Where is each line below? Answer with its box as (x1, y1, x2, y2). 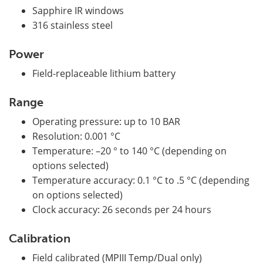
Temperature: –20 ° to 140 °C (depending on (32, 144, 227, 158)
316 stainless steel (32, 19, 113, 32)
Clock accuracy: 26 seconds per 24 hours (32, 203, 211, 217)
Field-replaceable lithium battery (32, 67, 176, 80)
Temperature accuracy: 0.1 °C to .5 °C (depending (32, 174, 249, 187)
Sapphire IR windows (32, 4, 124, 18)
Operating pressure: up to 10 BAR (32, 115, 180, 129)
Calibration (9, 231, 70, 246)
